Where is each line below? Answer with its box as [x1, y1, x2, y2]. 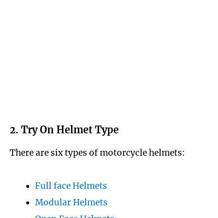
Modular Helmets [35, 197, 108, 208]
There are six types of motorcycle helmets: [10, 147, 185, 158]
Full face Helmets [35, 181, 107, 192]
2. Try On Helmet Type [10, 123, 133, 136]
